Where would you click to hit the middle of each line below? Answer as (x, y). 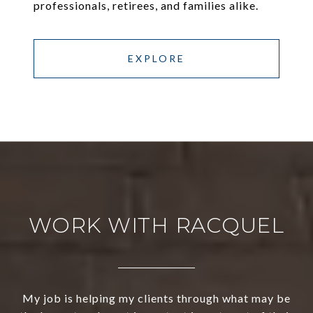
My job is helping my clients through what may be (156, 298)
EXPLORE (156, 59)
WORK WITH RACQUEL (156, 226)
